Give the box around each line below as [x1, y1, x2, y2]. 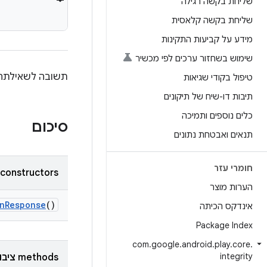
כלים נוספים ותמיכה [182, 110, 253, 121]
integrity [220, 251, 253, 262]
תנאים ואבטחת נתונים [174, 129, 253, 140]
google [151, 239, 179, 250]
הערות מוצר [210, 182, 253, 193]
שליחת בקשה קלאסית [172, 15, 253, 26]
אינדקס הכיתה [200, 201, 253, 212]
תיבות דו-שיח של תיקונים [164, 91, 253, 102]
